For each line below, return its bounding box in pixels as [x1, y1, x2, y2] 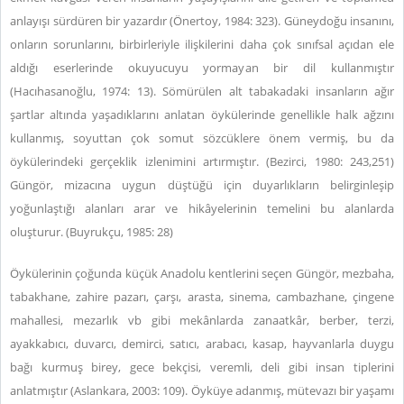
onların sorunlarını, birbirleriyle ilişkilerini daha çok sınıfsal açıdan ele [10, 36, 394, 52]
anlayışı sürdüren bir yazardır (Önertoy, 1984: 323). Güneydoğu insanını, [10, 13, 394, 29]
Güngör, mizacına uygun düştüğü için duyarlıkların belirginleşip [10, 177, 394, 193]
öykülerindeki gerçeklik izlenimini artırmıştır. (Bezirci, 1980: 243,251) [10, 153, 394, 170]
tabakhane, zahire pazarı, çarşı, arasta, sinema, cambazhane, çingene [10, 289, 394, 305]
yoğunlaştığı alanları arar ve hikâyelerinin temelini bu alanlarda [10, 200, 394, 216]
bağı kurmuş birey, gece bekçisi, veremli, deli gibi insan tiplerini [10, 359, 394, 375]
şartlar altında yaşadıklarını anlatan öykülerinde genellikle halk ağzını [10, 106, 394, 123]
